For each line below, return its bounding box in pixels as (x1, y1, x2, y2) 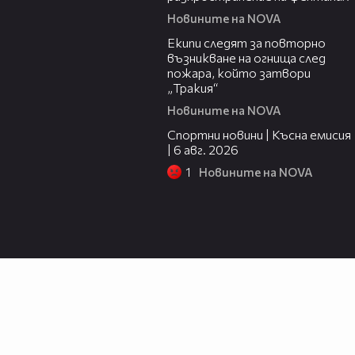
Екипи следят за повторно (167, 35, 326, 51)
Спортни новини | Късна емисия (167, 127, 351, 143)
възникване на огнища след (167, 50, 326, 66)
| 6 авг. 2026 (167, 142, 239, 158)
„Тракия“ (167, 80, 218, 96)
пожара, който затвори (167, 65, 311, 81)
